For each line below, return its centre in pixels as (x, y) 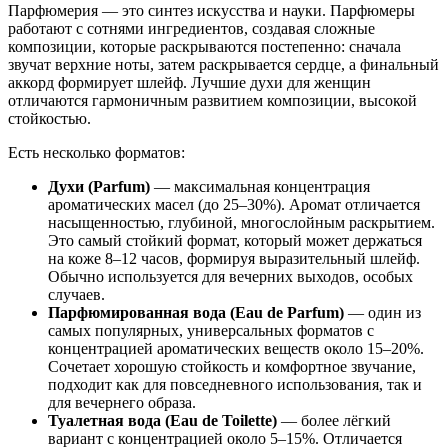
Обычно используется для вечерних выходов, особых (230, 276)
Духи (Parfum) (99, 186)
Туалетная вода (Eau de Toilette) (162, 420)
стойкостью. (49, 118)
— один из (382, 312)
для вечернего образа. (122, 402)
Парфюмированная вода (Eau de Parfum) (196, 312)
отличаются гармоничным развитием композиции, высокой (212, 100)
